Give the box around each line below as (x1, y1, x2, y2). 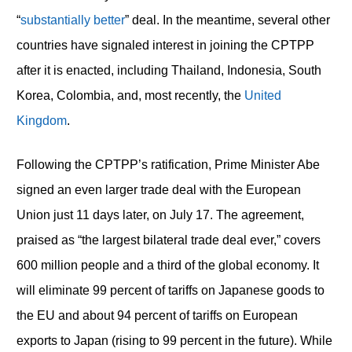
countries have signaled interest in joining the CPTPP (16, 38, 314, 53)
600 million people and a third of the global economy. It (16, 258, 319, 273)
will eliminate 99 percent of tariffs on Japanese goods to (16, 284, 324, 298)
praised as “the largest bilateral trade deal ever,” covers (16, 233, 321, 247)
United (244, 89, 281, 103)
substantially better (20, 13, 125, 27)
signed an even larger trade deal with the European (16, 183, 301, 197)
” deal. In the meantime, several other (124, 13, 330, 27)
